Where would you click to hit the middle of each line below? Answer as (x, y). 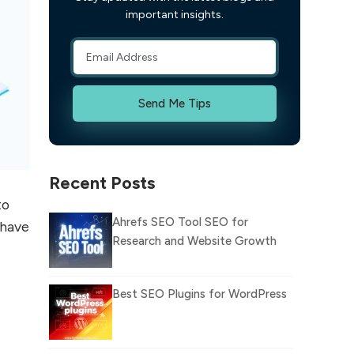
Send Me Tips (174, 103)
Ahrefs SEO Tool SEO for (180, 222)
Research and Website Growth (194, 241)
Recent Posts (102, 183)
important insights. (174, 14)
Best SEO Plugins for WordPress (199, 294)
